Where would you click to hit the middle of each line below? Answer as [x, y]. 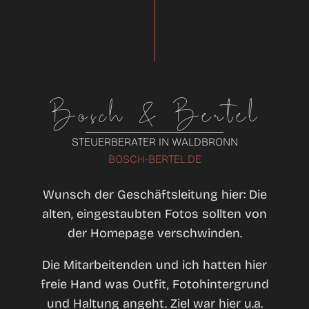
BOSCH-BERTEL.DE [154, 159]
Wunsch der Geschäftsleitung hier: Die [154, 194]
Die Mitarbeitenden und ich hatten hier [154, 265]
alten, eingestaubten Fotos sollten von [154, 213]
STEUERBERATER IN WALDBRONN [154, 141]
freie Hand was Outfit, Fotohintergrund [154, 284]
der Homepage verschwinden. [154, 233]
